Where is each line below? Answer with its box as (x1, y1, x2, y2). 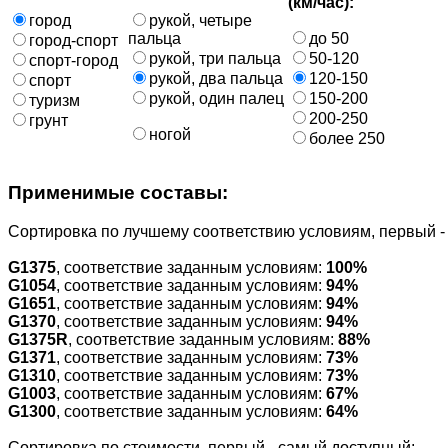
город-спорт (29, 31, 118, 49)
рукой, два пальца (149, 69, 283, 87)
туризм (29, 91, 80, 109)
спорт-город (29, 51, 118, 69)
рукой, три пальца (149, 49, 281, 67)
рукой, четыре (149, 11, 252, 29)
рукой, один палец (149, 89, 284, 107)
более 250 (309, 129, 385, 147)
